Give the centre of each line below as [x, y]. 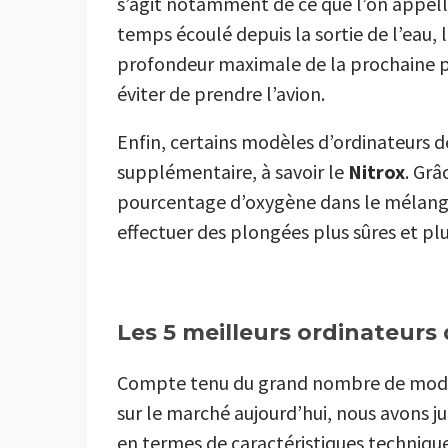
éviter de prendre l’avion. [221, 94]
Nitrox [376, 172]
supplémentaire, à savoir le [232, 172]
